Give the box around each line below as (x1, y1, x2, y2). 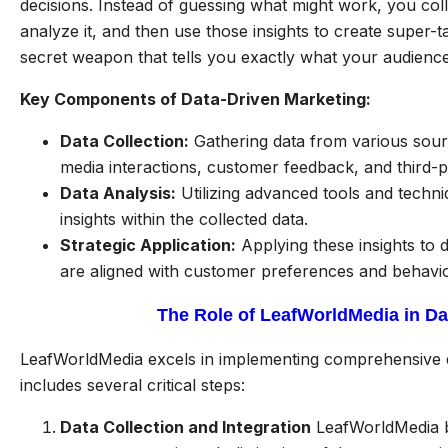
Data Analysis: (60, 183, 176, 203)
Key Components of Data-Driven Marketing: (20, 89, 371, 109)
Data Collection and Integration (60, 417, 311, 437)
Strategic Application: (60, 235, 236, 255)
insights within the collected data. (60, 209, 308, 229)
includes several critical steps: (20, 375, 245, 395)
